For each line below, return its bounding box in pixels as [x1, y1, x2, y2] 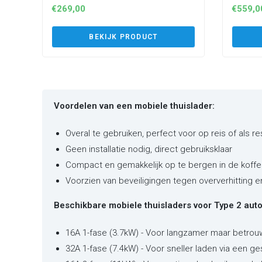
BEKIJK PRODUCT [89, 32, 158, 41]
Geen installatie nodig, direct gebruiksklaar [65, 143, 232, 154]
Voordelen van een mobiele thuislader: [54, 100, 215, 111]
